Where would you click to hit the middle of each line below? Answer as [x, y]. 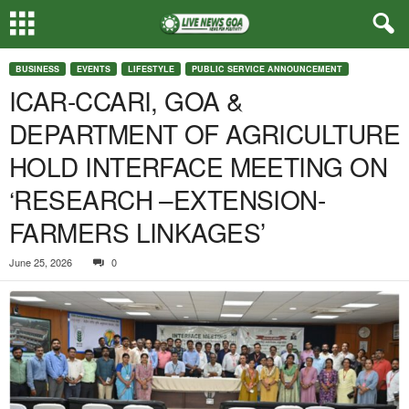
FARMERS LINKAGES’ [137, 232]
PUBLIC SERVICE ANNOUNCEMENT [267, 69]
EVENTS [94, 69]
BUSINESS [37, 69]
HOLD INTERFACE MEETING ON [199, 166]
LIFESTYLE [151, 69]
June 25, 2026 [41, 262]
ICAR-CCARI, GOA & [126, 100]
